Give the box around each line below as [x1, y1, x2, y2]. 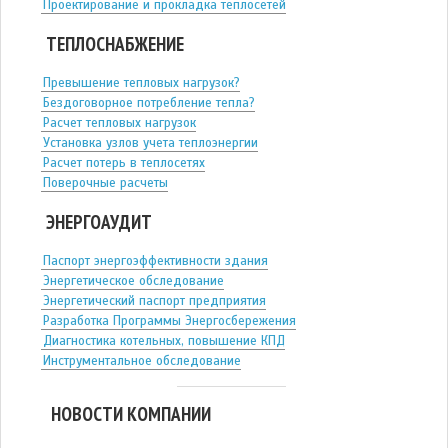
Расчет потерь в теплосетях [43, 155, 205, 172]
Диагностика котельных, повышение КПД [43, 333, 285, 350]
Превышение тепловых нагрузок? [43, 75, 240, 92]
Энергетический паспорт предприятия [43, 293, 266, 310]
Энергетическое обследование [43, 273, 224, 290]
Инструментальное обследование [43, 353, 241, 370]
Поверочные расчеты [43, 175, 168, 192]
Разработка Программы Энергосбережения [43, 313, 296, 330]
